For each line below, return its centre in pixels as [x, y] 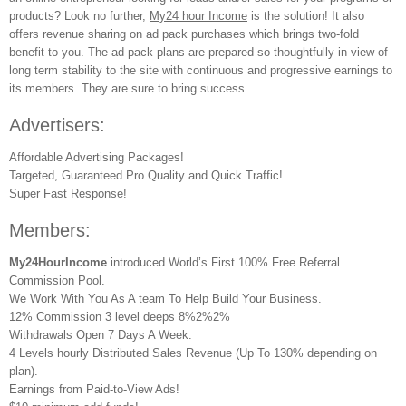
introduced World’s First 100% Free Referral [223, 262]
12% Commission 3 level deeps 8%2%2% [120, 317]
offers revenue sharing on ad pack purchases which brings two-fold [184, 34]
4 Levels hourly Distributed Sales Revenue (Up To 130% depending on [193, 353]
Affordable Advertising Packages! [97, 157]
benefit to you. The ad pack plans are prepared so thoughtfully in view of [198, 52]
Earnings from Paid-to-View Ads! [94, 389]
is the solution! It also [306, 16]
